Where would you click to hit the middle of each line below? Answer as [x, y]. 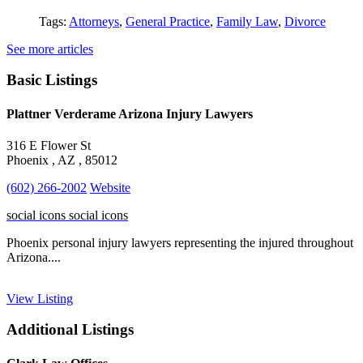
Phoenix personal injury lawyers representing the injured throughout [180, 242]
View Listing [40, 298]
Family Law [247, 21]
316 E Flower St [49, 145]
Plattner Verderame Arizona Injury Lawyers [130, 113]
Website [110, 187]
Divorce [305, 21]
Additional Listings [70, 330]
